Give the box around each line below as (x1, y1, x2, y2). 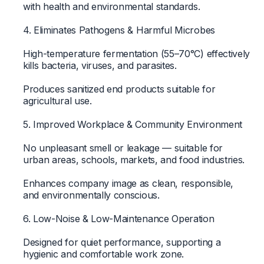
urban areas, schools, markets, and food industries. (22, 153, 245, 166)
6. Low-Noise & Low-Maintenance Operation (22, 212, 214, 225)
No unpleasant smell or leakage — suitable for (22, 141, 223, 154)
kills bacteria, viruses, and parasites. (22, 59, 177, 71)
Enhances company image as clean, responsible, (22, 177, 233, 189)
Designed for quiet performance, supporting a (22, 236, 221, 248)
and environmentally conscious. (22, 189, 160, 201)
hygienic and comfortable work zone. (22, 247, 184, 260)
